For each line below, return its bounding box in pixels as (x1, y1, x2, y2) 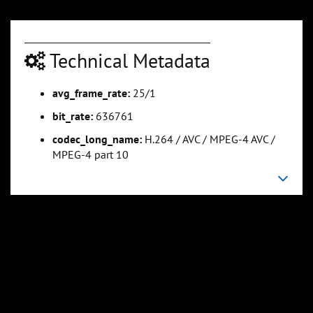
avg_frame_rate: (52, 86, 130, 101)
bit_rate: (52, 109, 93, 124)
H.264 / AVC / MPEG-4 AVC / (142, 132, 275, 147)
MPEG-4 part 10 (52, 147, 129, 162)
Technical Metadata (45, 48, 210, 74)
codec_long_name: (52, 132, 142, 147)
